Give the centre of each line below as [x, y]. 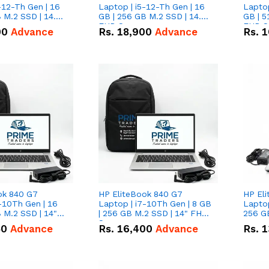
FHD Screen [122, 26]
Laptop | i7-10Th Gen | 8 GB [155, 204]
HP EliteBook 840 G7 [141, 194]
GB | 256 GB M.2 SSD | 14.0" [154, 17]
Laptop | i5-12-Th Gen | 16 [152, 7]
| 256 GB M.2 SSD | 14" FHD [153, 213]
